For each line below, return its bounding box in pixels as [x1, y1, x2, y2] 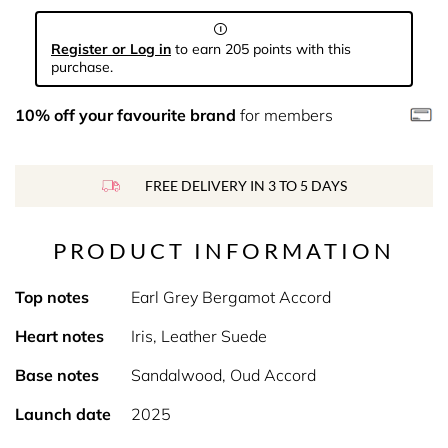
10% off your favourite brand [15, 105, 236, 125]
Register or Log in [51, 40, 171, 58]
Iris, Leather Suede [130, 326, 267, 346]
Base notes [15, 365, 99, 385]
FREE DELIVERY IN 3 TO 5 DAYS [144, 177, 347, 194]
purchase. [51, 58, 113, 76]
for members [236, 105, 333, 125]
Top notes [15, 287, 89, 307]
